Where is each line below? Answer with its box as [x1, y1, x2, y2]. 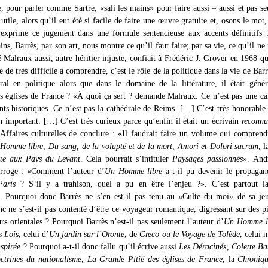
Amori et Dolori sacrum [177, 141, 258, 151]
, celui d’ [19, 229, 50, 239]
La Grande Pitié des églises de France [87, 254, 223, 264]
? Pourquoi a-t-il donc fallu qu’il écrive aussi [20, 242, 179, 252]
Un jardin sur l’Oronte [49, 229, 125, 239]
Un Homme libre [104, 166, 163, 176]
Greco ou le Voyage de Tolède [139, 229, 240, 239]
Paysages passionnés [172, 154, 243, 164]
